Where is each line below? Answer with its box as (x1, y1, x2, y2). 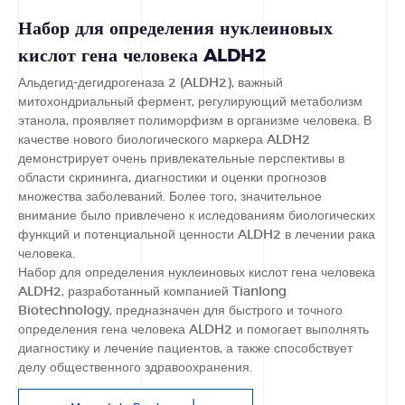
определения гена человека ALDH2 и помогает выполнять (18, 323, 369, 336)
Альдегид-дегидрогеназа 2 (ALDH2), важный (18, 76, 283, 89)
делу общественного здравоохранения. (18, 361, 252, 374)
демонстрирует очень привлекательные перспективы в (18, 152, 344, 165)
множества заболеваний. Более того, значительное (18, 190, 322, 203)
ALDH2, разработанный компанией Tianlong (18, 285, 287, 298)
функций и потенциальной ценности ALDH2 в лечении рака (18, 228, 375, 241)
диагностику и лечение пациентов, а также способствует (18, 342, 353, 355)
